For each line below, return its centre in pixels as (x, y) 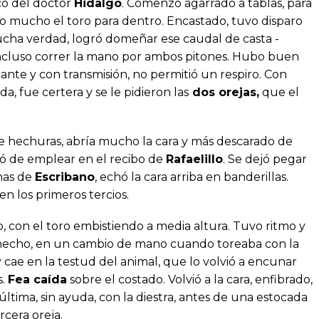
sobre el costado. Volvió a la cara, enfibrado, (190, 279)
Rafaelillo (194, 159)
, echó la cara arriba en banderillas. (192, 177)
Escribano (65, 177)
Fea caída (37, 279)
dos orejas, (224, 92)
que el (279, 92)
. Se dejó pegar (265, 159)
